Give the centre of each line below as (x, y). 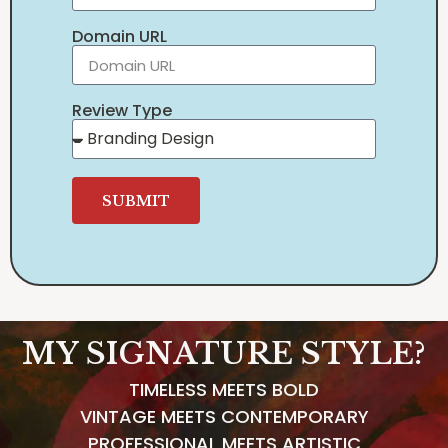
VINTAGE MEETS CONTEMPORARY (224, 417)
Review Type (122, 111)
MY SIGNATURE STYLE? (224, 354)
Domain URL (119, 37)
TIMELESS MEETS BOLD (224, 390)
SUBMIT (136, 200)
